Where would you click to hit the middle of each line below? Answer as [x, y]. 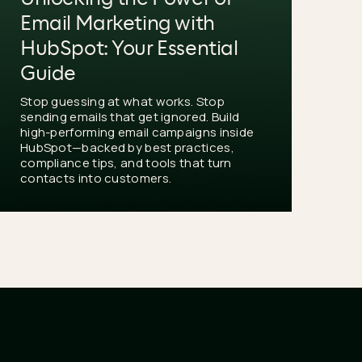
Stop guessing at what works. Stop [122, 101]
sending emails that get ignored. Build [130, 116]
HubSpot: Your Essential [129, 49]
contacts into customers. [96, 178]
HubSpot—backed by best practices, [127, 147]
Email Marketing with [117, 24]
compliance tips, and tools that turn [126, 162]
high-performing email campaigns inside [137, 132]
